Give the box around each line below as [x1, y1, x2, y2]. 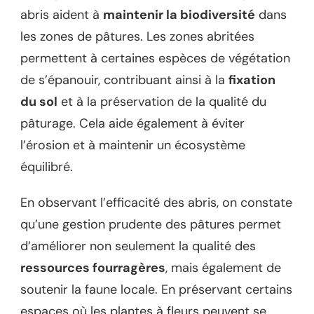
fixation [228, 71, 275, 89]
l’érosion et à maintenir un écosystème [20, 137, 245, 154]
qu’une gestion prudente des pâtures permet [20, 216, 281, 233]
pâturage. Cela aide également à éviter [20, 115, 245, 132]
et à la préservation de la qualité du [57, 93, 266, 111]
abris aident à [20, 6, 103, 24]
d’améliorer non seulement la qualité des [20, 238, 256, 255]
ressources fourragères [20, 259, 165, 277]
